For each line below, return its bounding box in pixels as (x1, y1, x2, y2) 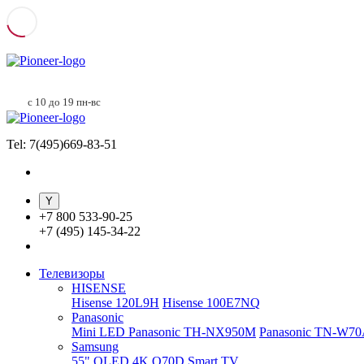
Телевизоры (39, 266, 105, 280)
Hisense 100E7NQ (162, 296, 260, 310)
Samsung (71, 340, 119, 353)
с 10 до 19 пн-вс (28, 96, 101, 108)
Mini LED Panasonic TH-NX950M (71, 325, 256, 339)
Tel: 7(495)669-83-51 (6, 137, 117, 151)
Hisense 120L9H (71, 296, 159, 310)
